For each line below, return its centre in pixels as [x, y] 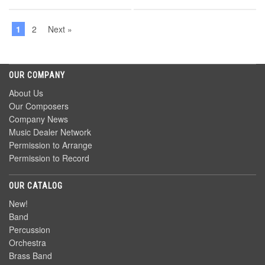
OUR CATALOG [36, 186]
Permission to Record [49, 158]
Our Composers [39, 106]
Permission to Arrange [51, 145]
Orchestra [28, 243]
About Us [26, 93]
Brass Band [30, 256]
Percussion [30, 230]
